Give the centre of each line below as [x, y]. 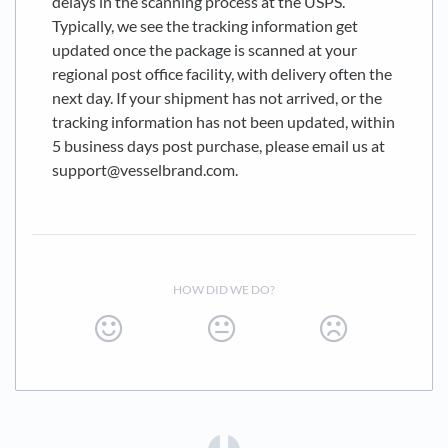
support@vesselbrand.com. [145, 170]
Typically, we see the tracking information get [205, 26]
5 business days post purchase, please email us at [218, 146]
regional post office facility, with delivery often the [222, 74]
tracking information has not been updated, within [223, 122]
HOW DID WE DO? [224, 290]
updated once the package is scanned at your [204, 50]
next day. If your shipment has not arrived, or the [217, 98]
